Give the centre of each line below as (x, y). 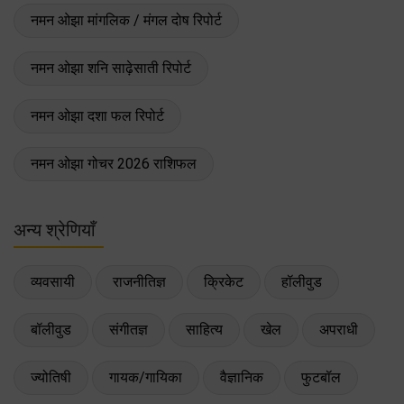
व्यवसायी (53, 281)
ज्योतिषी (51, 377)
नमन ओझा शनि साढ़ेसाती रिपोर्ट (111, 68)
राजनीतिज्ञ (139, 281)
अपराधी (339, 329)
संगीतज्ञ (129, 329)
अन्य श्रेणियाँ (55, 230)
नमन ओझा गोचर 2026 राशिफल (114, 163)
